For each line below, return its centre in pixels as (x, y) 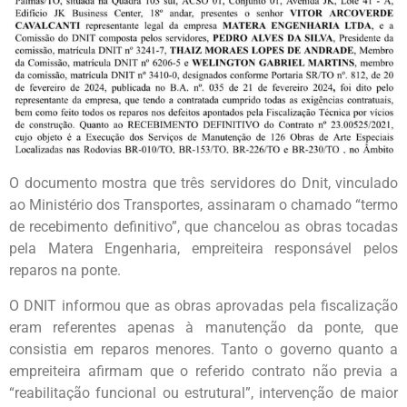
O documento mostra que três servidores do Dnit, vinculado (203, 184)
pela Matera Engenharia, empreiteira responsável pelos (203, 249)
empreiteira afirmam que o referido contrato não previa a (203, 371)
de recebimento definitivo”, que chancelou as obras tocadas (203, 227)
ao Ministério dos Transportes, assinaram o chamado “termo (203, 205)
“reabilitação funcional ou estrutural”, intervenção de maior (203, 392)
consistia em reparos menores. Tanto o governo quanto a (203, 349)
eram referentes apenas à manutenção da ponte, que (203, 327)
